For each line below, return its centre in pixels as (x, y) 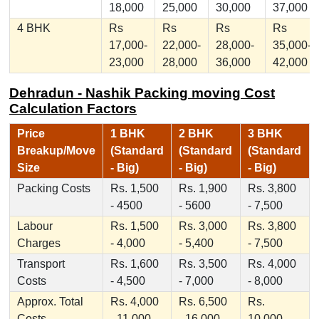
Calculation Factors (73, 109)
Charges (38, 244)
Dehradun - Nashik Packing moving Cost (142, 93)
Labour (35, 226)
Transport (41, 264)
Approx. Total (50, 302)
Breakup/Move (56, 151)
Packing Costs (53, 189)
